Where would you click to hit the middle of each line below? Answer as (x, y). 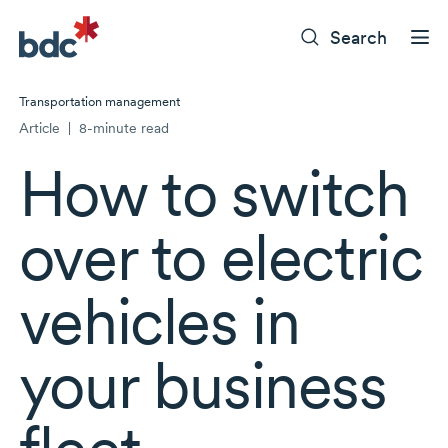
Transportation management (99, 102)
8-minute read (121, 128)
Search (359, 37)
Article (41, 128)
